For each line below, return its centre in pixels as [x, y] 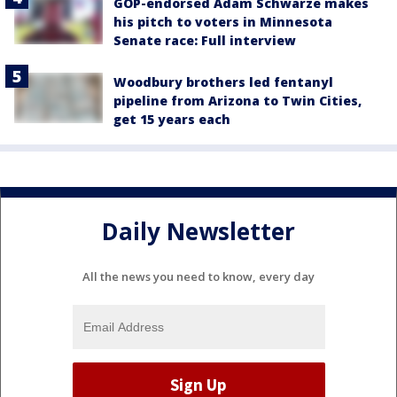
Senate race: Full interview [205, 41]
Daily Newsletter [198, 231]
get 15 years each [172, 120]
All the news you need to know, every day [198, 277]
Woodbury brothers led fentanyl [223, 82]
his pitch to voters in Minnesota [223, 22]
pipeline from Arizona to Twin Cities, [237, 101]
